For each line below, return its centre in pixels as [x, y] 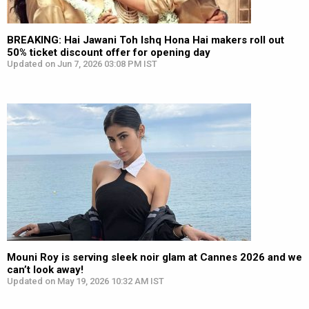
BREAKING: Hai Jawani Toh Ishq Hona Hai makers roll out [146, 40]
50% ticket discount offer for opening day [109, 52]
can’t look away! [45, 270]
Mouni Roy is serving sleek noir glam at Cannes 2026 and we [154, 257]
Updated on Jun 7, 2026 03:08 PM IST [82, 64]
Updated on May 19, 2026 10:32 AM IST [86, 281]
